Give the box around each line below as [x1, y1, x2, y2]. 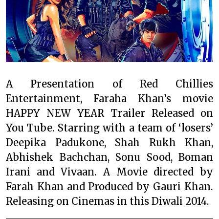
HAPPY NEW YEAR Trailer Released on [6, 107, 213, 120]
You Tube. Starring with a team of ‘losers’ [6, 122, 213, 134]
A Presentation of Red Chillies [6, 78, 213, 90]
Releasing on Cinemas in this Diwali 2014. [6, 195, 209, 208]
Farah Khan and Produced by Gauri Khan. [6, 180, 213, 193]
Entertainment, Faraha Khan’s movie [6, 92, 213, 105]
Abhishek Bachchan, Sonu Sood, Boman [6, 151, 213, 164]
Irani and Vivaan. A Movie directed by [6, 166, 213, 178]
